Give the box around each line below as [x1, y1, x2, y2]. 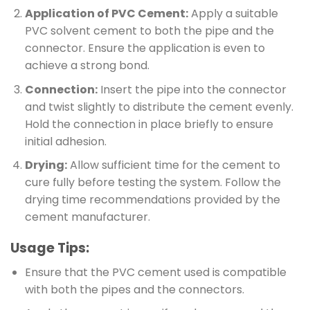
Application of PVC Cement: [24, 6, 188, 22]
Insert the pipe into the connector [97, 81, 286, 98]
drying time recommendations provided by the [24, 192, 280, 208]
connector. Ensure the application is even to [24, 40, 265, 57]
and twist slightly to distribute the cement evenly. [24, 98, 293, 115]
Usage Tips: [10, 239, 89, 258]
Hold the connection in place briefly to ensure [24, 116, 273, 132]
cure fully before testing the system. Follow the [24, 174, 281, 191]
